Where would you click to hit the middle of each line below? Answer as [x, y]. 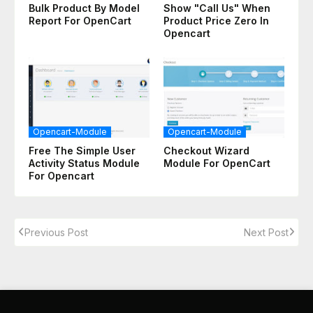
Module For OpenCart [217, 163]
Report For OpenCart [80, 20]
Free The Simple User [82, 150]
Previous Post [56, 232]
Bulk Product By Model [84, 8]
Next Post [266, 232]
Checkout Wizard [206, 150]
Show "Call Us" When [217, 8]
